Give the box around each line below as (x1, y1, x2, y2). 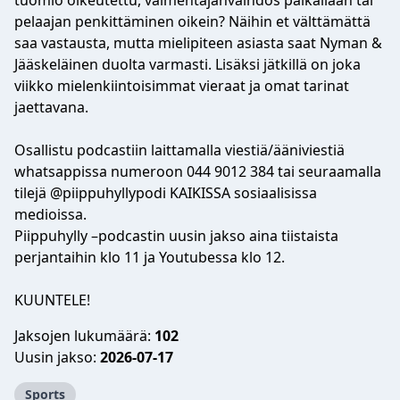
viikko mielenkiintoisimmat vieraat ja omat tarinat (14, 76, 349, 96)
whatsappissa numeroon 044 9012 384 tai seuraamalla (14, 162, 381, 181)
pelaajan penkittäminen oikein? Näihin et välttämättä (14, 12, 371, 31)
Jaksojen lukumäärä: (14, 326, 154, 346)
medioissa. (14, 204, 87, 224)
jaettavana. (14, 97, 88, 117)
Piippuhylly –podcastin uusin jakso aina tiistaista (14, 226, 338, 246)
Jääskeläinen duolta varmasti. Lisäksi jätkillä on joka (14, 54, 361, 74)
